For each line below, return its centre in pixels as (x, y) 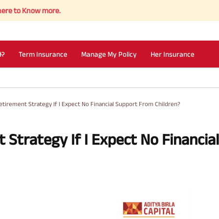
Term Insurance (43, 54)
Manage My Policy (109, 54)
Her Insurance (173, 54)
